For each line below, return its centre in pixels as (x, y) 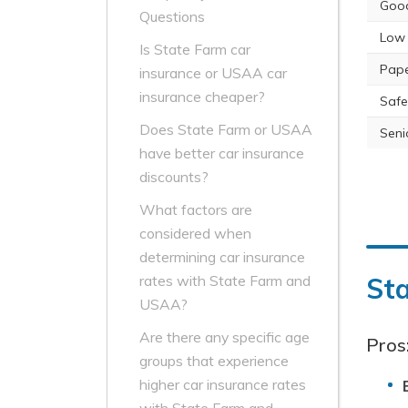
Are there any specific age (224, 337)
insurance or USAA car (213, 73)
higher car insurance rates (223, 385)
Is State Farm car (195, 50)
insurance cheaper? (202, 97)
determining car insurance (222, 257)
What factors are (196, 210)
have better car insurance (222, 153)
